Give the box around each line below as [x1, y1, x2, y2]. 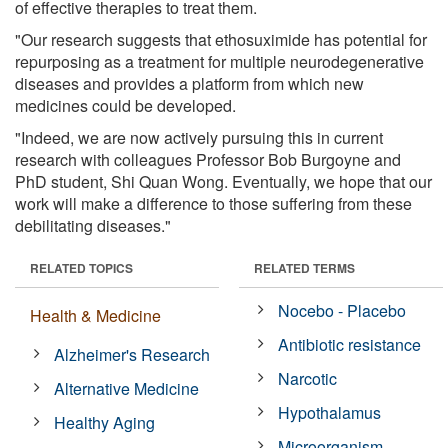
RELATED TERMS [254, 258, 355, 277]
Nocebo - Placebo [278, 298, 407, 322]
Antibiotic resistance [278, 332, 422, 356]
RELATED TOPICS [30, 258, 133, 277]
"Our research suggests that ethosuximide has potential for [15, 27, 427, 51]
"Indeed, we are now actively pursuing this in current [15, 125, 383, 149]
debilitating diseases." [15, 213, 171, 237]
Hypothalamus [278, 400, 382, 424]
